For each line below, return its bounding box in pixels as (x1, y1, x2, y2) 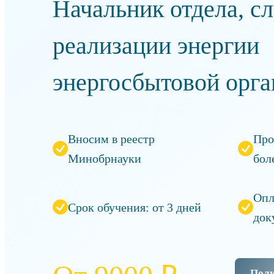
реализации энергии (52, 32, 259, 60)
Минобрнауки (67, 151, 141, 165)
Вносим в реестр (67, 131, 155, 146)
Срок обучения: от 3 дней (67, 200, 201, 214)
